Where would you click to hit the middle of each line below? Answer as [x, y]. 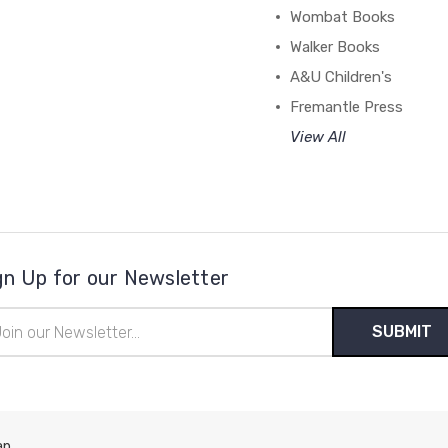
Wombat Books [343, 17]
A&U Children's [341, 77]
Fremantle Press [347, 107]
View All [318, 137]
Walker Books [335, 47]
